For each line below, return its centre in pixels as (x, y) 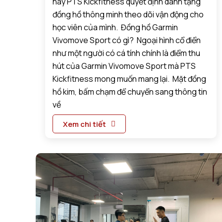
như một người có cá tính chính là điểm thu (127, 53)
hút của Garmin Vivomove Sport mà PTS (124, 66)
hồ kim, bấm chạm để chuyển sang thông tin (130, 91)
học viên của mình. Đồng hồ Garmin (115, 27)
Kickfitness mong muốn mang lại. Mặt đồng (130, 79)
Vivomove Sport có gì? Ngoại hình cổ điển (127, 40)
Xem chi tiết (85, 124)
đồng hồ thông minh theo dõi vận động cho (128, 14)
